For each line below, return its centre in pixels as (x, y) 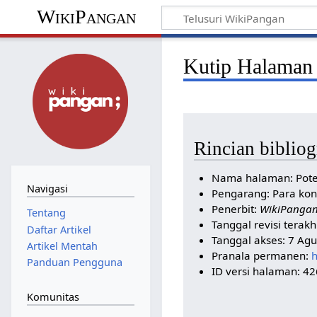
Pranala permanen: (261, 256)
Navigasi (47, 188)
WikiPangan (86, 17)
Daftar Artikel (59, 229)
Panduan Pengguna (74, 263)
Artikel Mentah (62, 246)
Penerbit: (235, 209)
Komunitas (53, 296)
